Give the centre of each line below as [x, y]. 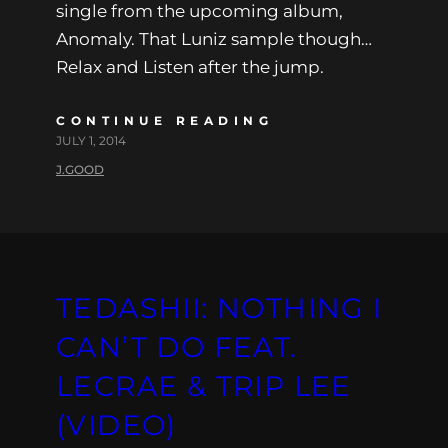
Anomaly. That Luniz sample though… [214, 38]
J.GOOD [80, 169]
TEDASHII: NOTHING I [219, 307]
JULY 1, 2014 [91, 140]
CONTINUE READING [164, 120]
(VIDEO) [116, 424]
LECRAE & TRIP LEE [204, 385]
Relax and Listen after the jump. [190, 66]
